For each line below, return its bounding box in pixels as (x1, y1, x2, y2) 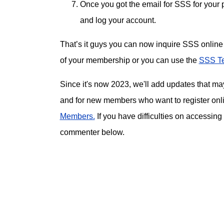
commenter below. (59, 128, 124, 137)
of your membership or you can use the (59, 56, 199, 65)
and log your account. (79, 16, 156, 25)
